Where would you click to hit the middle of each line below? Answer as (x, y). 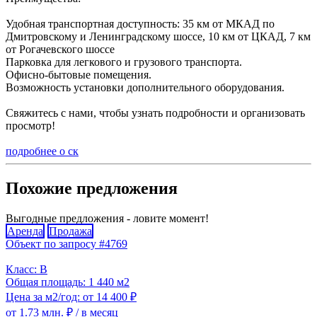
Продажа (70, 231)
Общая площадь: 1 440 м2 (68, 282)
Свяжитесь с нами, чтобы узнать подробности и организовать (155, 113)
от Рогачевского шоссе (60, 50)
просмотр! (30, 126)
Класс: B (27, 270)
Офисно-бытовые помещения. (79, 75)
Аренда (25, 231)
